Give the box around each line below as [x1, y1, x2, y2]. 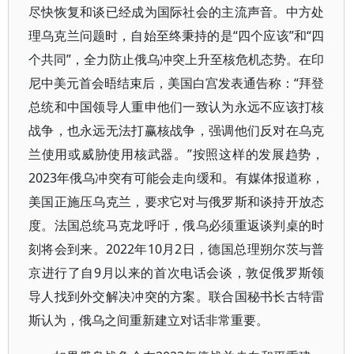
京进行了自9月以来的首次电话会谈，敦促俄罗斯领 [28, 264, 325, 281]
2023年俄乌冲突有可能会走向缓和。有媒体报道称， [28, 169, 325, 186]
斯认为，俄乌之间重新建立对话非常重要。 [28, 311, 269, 329]
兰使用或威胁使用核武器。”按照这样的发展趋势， [28, 145, 325, 163]
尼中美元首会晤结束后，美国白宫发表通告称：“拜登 [28, 74, 325, 92]
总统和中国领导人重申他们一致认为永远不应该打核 [28, 98, 325, 115]
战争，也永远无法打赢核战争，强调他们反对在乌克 [28, 122, 325, 139]
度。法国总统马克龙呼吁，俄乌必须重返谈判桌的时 [28, 217, 325, 234]
